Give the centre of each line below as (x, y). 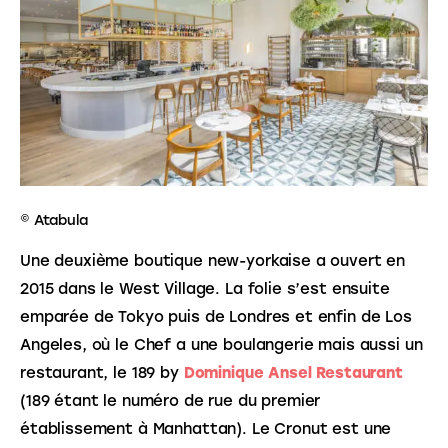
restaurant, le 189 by (102, 373)
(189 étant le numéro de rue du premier (173, 401)
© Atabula (54, 221)
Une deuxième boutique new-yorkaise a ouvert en (215, 261)
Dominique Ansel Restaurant (293, 373)
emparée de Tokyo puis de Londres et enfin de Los (218, 317)
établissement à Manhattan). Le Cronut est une (208, 429)
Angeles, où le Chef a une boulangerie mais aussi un (224, 345)
